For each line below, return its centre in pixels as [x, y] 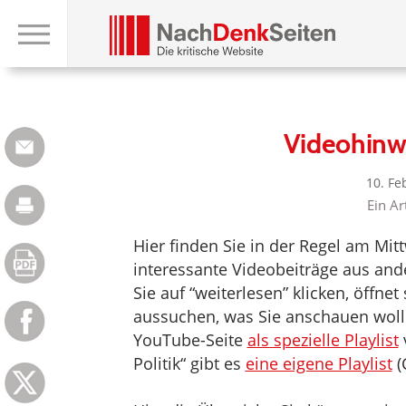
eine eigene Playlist [319, 363]
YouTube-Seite [190, 340]
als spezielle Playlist [323, 340]
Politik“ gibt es [189, 363]
